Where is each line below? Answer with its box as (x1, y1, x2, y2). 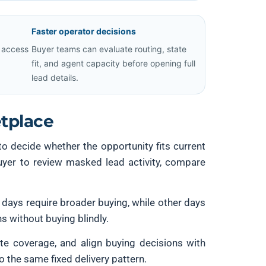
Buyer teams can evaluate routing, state (31, 44, 186, 54)
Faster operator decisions (31, 26, 136, 36)
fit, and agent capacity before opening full (31, 58, 195, 68)
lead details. (31, 72, 78, 83)
